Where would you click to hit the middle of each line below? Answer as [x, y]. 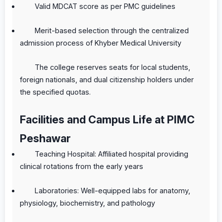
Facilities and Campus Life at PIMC [107, 119]
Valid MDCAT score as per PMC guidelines [105, 6]
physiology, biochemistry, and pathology [87, 203]
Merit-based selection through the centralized [112, 30]
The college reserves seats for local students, [112, 67]
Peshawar [45, 138]
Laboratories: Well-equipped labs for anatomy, [112, 190]
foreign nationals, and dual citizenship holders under [107, 79]
